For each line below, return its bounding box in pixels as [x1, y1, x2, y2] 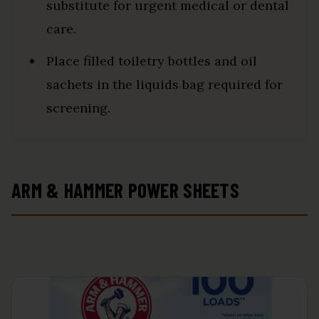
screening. [46, 100, 110, 116]
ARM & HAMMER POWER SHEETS [11, 178, 239, 202]
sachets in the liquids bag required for [46, 76, 283, 93]
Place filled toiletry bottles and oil [46, 53, 257, 69]
